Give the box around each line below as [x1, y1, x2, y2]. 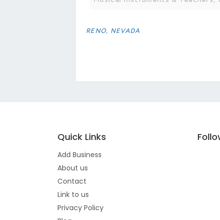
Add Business [57, 149, 102, 160]
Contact [57, 176, 86, 186]
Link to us [57, 189, 89, 199]
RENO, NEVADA [86, 27, 140, 34]
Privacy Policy [57, 202, 104, 213]
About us [57, 163, 88, 173]
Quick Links [57, 130, 106, 143]
